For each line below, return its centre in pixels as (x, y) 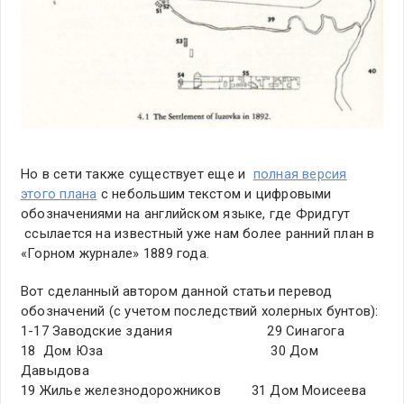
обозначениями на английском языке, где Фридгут (186, 213)
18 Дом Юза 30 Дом (170, 350)
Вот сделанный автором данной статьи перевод (177, 291)
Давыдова (55, 370)
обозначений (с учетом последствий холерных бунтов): (200, 311)
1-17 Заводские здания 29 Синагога (183, 331)
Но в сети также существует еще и (137, 174)
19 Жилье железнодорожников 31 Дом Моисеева (194, 390)
